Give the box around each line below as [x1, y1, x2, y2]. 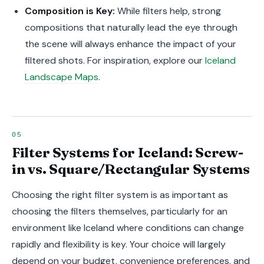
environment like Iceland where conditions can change [12, 221, 244, 234]
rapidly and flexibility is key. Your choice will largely [12, 237, 226, 250]
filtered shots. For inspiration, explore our [24, 54, 205, 67]
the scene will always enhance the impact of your [24, 38, 236, 51]
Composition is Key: [24, 5, 115, 18]
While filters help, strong [114, 5, 221, 18]
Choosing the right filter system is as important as [12, 188, 228, 201]
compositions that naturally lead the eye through [24, 21, 237, 34]
